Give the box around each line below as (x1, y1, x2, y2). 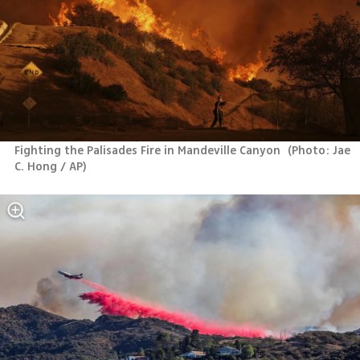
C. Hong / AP (14, 157, 83, 175)
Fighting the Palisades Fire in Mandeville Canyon (14, 141, 284, 159)
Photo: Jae (292, 141, 351, 159)
